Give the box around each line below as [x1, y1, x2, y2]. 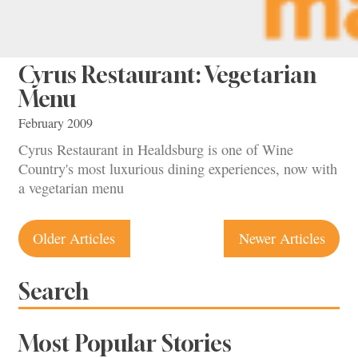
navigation [18, 245, 140, 275]
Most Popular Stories [18, 329, 232, 356]
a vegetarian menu [18, 178, 124, 197]
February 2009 [18, 113, 93, 132]
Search [18, 278, 89, 305]
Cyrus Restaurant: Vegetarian [18, 61, 316, 88]
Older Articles [33, 228, 116, 248]
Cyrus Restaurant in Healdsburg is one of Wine [18, 140, 293, 159]
